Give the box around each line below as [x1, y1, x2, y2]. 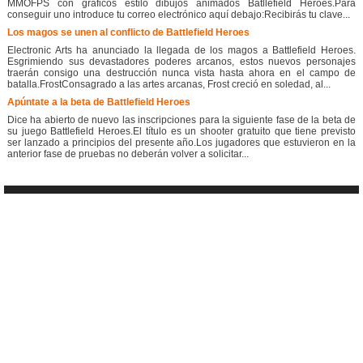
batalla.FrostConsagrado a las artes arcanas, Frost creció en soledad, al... [7, 79, 331, 91]
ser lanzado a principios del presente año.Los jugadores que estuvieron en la [7, 137, 356, 149]
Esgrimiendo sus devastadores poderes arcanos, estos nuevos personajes [7, 56, 356, 68]
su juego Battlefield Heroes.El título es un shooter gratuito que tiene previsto [7, 126, 356, 138]
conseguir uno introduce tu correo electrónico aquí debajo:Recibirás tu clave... [7, 9, 350, 21]
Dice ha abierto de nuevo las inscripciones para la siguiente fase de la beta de [7, 114, 356, 126]
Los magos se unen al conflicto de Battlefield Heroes [7, 27, 250, 39]
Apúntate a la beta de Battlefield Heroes [7, 96, 190, 109]
